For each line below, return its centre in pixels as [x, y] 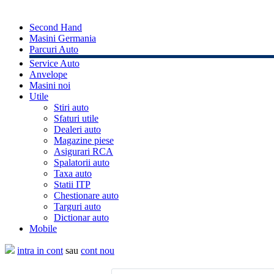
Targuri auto [77, 206]
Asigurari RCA [83, 151]
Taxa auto [73, 173]
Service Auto [54, 63]
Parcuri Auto [54, 49]
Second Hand [56, 27]
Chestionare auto [86, 195]
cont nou [98, 250]
